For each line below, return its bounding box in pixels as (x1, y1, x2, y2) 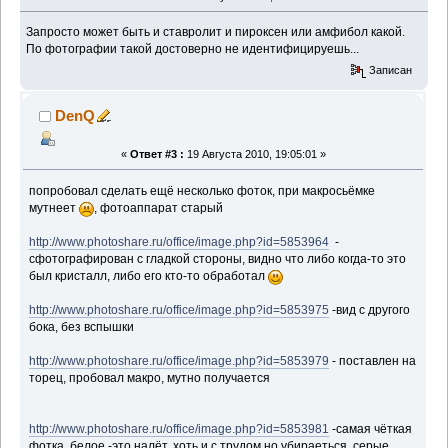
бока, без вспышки (29, 319, 135, 334)
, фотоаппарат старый (94, 200, 224, 215)
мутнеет (29, 200, 80, 215)
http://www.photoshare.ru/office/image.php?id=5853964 (29, 234, 330, 249)
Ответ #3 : (129, 147, 184, 160)
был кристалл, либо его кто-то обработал (29, 268, 269, 283)
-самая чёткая (329, 421, 413, 436)
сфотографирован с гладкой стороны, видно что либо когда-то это (29, 251, 407, 266)
